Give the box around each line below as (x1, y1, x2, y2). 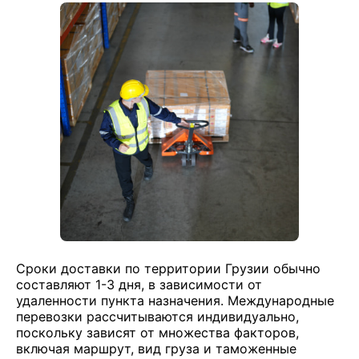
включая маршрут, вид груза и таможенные (16, 341, 296, 357)
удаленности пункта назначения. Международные (16, 292, 334, 309)
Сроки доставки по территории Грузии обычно (16, 260, 321, 276)
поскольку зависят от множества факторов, (16, 325, 299, 341)
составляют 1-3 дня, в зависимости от (16, 276, 262, 292)
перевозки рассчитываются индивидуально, (16, 309, 299, 325)
